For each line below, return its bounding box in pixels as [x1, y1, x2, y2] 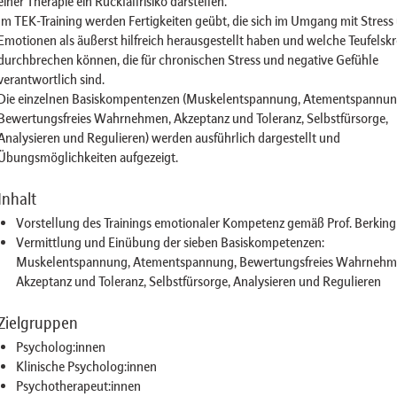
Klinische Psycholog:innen [15, 358, 157, 375]
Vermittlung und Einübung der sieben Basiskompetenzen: [15, 234, 324, 251]
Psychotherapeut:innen [15, 378, 141, 394]
